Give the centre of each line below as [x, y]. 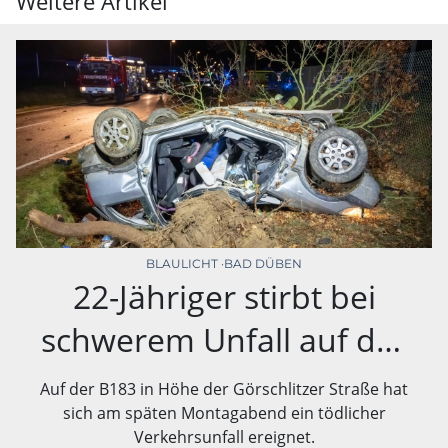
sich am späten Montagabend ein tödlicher [224, 413]
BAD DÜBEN [263, 264]
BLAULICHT [183, 264]
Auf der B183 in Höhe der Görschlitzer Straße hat [224, 389]
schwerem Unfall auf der [224, 340]
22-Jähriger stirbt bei [224, 297]
